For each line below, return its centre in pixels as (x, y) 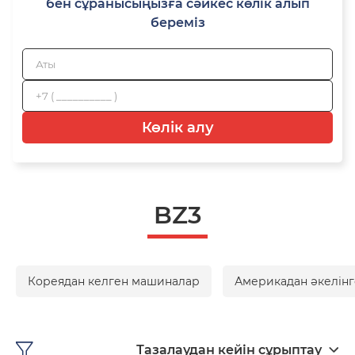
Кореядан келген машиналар (114, 281)
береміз (177, 22)
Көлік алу (177, 127)
